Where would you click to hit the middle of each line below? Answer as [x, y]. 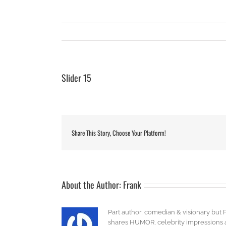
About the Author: [92, 185]
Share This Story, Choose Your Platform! [119, 133]
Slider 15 [76, 78]
